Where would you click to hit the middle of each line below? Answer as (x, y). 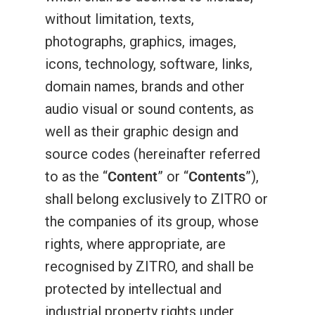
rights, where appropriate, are (135, 244)
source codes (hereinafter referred (153, 154)
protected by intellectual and (133, 289)
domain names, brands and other (145, 86)
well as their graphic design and (142, 131)
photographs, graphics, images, (141, 41)
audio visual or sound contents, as (149, 109)
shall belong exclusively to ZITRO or (156, 199)
